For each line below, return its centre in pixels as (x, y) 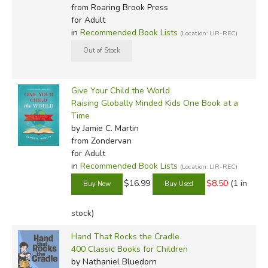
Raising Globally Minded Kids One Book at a (154, 103)
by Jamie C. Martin (105, 128)
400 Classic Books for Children (129, 249)
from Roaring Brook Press (119, 7)
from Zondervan (101, 141)
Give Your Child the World (120, 90)
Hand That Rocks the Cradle (125, 236)
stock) (82, 213)
